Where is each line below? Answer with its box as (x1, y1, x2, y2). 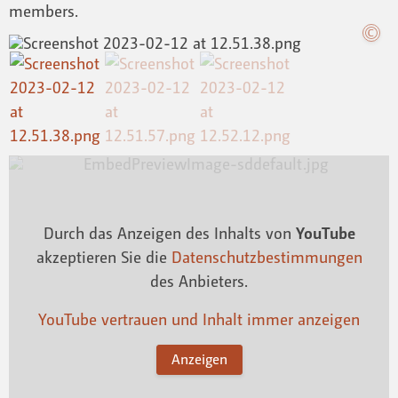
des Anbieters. (150, 271, 248, 291)
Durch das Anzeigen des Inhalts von (43, 223, 296, 243)
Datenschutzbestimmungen (171, 247, 362, 267)
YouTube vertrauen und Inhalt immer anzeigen (38, 309, 360, 330)
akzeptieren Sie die (36, 247, 171, 267)
